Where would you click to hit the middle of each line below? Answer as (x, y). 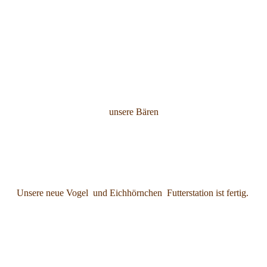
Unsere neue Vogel (53, 193)
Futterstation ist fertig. (207, 193)
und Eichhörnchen (127, 193)
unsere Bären (133, 111)
